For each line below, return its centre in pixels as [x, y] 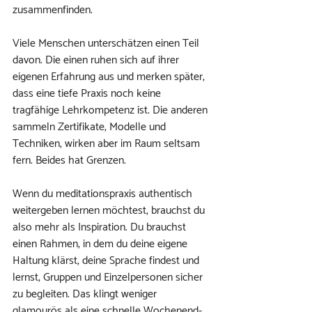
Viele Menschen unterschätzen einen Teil [107, 44]
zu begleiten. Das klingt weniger [86, 294]
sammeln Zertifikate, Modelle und [91, 127]
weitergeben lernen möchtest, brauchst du [110, 211]
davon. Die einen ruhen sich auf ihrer [97, 60]
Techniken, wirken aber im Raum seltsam [108, 144]
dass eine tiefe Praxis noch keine [88, 94]
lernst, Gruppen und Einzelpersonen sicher [109, 278]
